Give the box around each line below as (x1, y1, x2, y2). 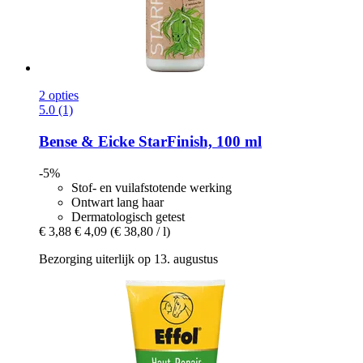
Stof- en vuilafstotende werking (71, 180, 232, 194)
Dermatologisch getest (71, 209, 185, 224)
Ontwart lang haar (71, 194, 164, 209)
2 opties (39, 88, 79, 103)
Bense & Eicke (39, 133, 135, 151)
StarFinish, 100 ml (135, 133, 262, 151)
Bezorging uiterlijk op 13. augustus (39, 251, 218, 266)
